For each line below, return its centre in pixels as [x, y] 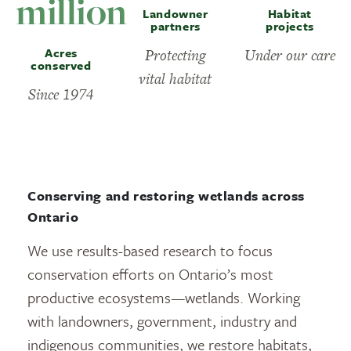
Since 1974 [61, 94]
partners [175, 26]
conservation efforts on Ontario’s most [150, 274]
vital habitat [175, 79]
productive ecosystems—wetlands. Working [164, 297]
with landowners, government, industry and [162, 321]
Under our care [289, 55]
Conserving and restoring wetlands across [166, 195]
